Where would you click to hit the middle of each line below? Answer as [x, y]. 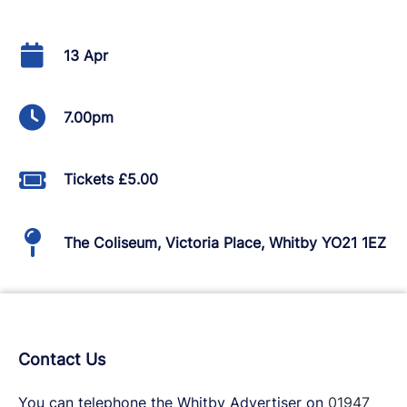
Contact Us [62, 359]
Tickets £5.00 [111, 179]
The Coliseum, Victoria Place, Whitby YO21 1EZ [225, 242]
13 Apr [86, 55]
